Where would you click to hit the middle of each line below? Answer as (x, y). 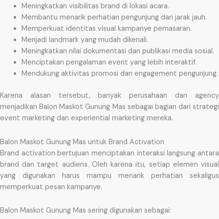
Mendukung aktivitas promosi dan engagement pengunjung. (120, 74)
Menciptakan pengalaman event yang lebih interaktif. (109, 63)
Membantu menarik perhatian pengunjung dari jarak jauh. (114, 18)
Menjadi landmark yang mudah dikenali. (85, 40)
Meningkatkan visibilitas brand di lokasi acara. (95, 6)
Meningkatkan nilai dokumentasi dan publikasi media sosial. (118, 51)
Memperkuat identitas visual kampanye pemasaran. (106, 29)
